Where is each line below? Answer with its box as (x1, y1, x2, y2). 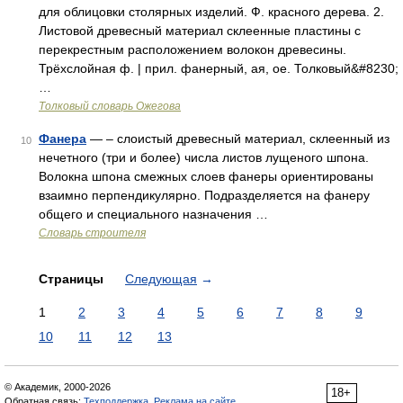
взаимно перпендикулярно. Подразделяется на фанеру (39, 188, 370, 202)
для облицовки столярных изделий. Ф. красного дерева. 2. (39, 4, 384, 19)
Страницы (39, 272, 107, 286)
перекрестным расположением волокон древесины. (39, 42, 346, 57)
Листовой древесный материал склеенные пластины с (39, 23, 361, 38)
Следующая (125, 272, 197, 286)
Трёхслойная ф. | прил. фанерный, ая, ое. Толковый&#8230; (39, 61, 399, 76)
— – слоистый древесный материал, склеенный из (86, 131, 390, 146)
